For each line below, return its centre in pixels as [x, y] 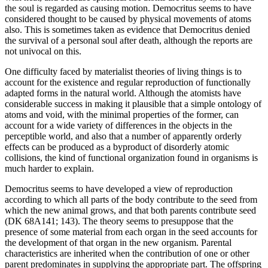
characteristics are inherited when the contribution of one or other [127, 254]
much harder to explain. [49, 169]
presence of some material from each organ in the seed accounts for [131, 232]
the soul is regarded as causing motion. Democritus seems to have [128, 8]
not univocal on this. [43, 51]
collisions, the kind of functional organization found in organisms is [131, 158]
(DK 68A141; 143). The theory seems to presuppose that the [119, 221]
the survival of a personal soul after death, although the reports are [129, 41]
